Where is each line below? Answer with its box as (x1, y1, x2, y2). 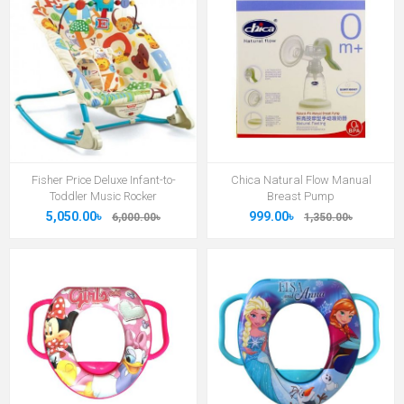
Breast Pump (267, 188, 335, 203)
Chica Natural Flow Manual (230, 172, 372, 187)
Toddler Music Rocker (50, 188, 157, 203)
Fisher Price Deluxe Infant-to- (31, 172, 176, 187)
